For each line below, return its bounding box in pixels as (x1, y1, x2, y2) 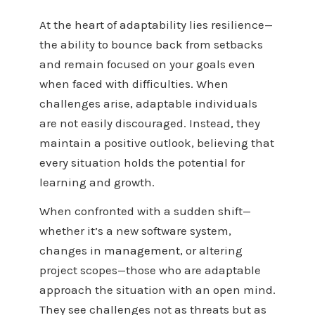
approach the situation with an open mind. (39, 283, 276, 297)
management (103, 243, 180, 258)
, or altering (179, 243, 243, 258)
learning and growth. (39, 175, 155, 190)
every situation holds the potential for (39, 155, 245, 170)
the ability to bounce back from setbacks (39, 37, 263, 52)
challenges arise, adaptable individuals (39, 96, 257, 111)
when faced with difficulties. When (39, 77, 229, 91)
